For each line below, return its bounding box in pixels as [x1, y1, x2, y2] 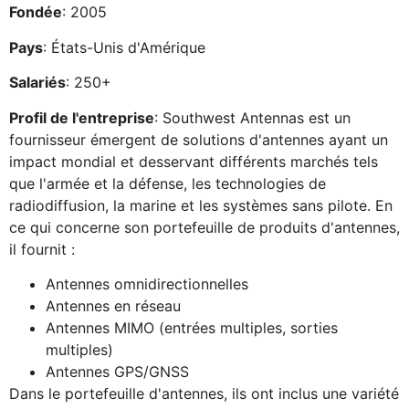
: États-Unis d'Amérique [43, 37, 205, 57]
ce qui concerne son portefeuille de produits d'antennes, [9, 217, 400, 236]
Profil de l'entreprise [9, 108, 154, 127]
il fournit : [9, 239, 75, 258]
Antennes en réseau [46, 296, 181, 315]
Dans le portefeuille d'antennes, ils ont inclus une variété [9, 383, 399, 403]
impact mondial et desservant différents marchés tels [9, 152, 378, 171]
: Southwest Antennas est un [154, 108, 351, 127]
